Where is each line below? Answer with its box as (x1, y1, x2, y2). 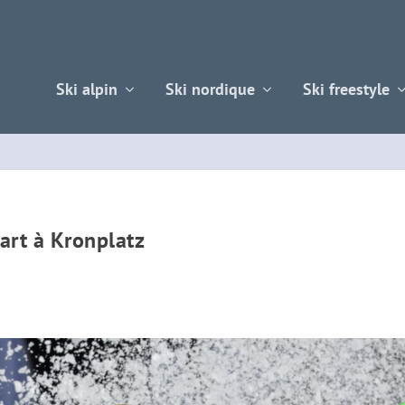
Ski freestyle (302, 78, 390, 99)
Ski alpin (55, 78, 118, 99)
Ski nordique (165, 78, 255, 99)
